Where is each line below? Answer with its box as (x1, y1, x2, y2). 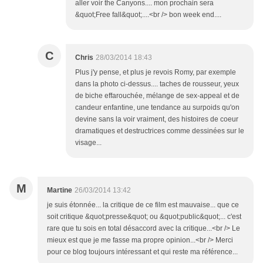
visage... (75, 139, 102, 147)
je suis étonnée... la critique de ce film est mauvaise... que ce (47, 201, 239, 210)
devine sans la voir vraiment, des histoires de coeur (75, 115, 238, 124)
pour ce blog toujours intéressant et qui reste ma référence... (47, 248, 238, 257)
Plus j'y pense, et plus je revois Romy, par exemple (75, 68, 236, 77)
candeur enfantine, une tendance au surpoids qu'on (75, 103, 240, 112)
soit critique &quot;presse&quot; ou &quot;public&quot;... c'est (47, 213, 241, 221)
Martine (47, 186, 72, 195)
